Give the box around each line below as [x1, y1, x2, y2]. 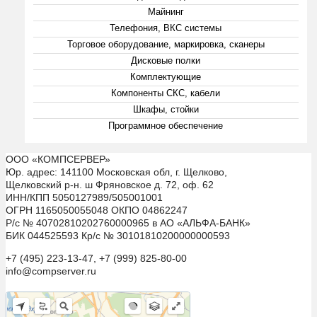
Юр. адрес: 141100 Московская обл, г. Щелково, [6, 166, 227, 178]
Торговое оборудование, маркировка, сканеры [67, 38, 265, 50]
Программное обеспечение [108, 120, 224, 131]
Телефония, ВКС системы [110, 22, 222, 33]
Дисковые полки [131, 54, 201, 66]
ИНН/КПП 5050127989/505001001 [6, 191, 163, 203]
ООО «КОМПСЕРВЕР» [6, 153, 110, 165]
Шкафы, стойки [132, 103, 199, 115]
